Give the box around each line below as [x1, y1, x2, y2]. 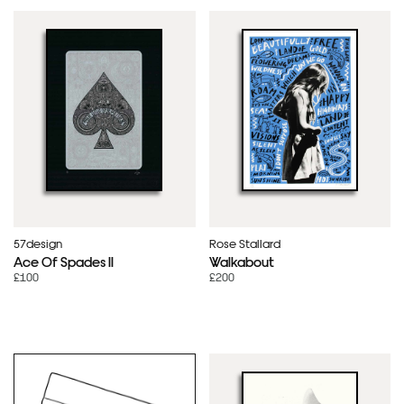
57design [14, 235, 62, 251]
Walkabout [208, 252, 274, 270]
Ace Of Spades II [14, 252, 114, 270]
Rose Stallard [208, 235, 280, 251]
